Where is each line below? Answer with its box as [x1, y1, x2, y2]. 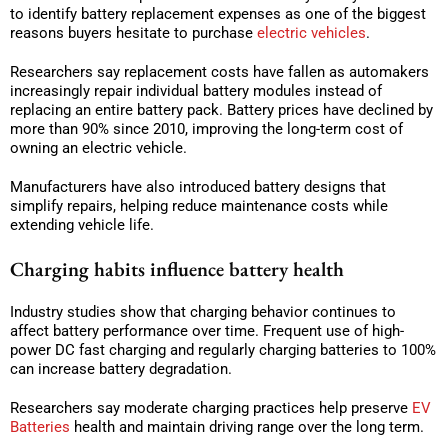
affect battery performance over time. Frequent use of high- [10, 321, 404, 340]
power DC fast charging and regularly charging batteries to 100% [10, 340, 436, 359]
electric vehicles [257, 23, 366, 42]
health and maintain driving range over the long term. [70, 417, 424, 436]
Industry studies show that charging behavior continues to [10, 302, 396, 321]
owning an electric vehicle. [10, 138, 187, 157]
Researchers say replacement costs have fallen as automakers [10, 62, 429, 81]
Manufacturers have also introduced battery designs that [10, 177, 386, 196]
